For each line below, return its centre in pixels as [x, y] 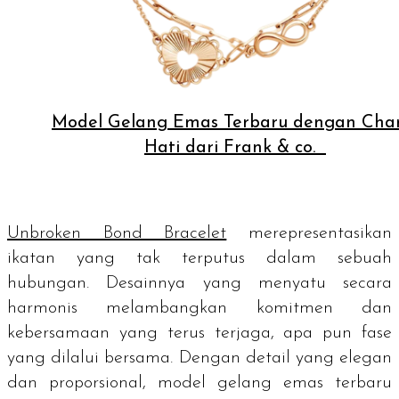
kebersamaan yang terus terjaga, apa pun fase [199, 333]
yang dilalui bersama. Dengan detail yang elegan [199, 358]
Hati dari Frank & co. [235, 147]
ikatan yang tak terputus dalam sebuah [199, 258]
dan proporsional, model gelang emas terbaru [199, 383]
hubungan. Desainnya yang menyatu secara [199, 283]
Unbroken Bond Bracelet [117, 233]
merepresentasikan [309, 233]
